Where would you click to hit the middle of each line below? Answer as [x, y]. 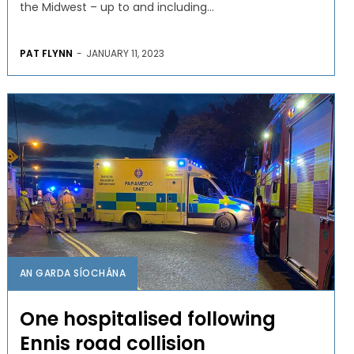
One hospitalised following [147, 318]
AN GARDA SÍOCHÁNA [73, 273]
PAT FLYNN [46, 53]
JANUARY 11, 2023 [125, 53]
